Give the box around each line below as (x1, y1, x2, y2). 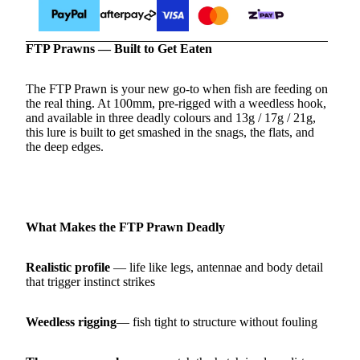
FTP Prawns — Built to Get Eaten (26, 41, 212, 55)
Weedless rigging (26, 314, 117, 329)
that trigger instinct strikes (26, 274, 155, 288)
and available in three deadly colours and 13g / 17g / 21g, (26, 110, 316, 125)
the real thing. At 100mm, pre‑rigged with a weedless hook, (26, 96, 326, 110)
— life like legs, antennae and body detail (113, 260, 323, 274)
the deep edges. (26, 139, 104, 153)
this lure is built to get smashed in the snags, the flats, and (26, 125, 314, 139)
